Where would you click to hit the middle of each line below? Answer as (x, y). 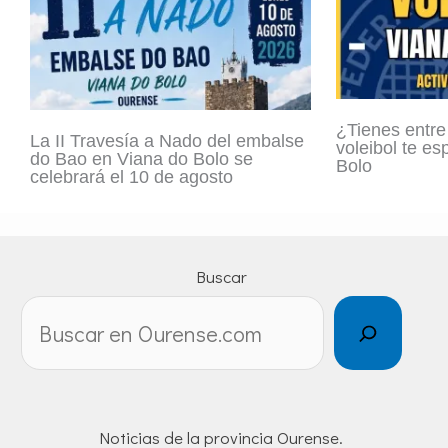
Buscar (221, 277)
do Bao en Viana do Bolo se (141, 159)
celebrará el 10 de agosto (131, 177)
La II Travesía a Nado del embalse (167, 141)
